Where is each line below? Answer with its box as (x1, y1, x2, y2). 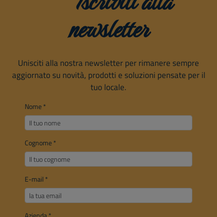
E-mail (24, 174, 45, 184)
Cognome (24, 138, 53, 148)
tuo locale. (91, 80, 126, 93)
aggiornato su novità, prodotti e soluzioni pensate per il (12, 68, 205, 81)
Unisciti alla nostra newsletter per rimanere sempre (18, 56, 199, 69)
